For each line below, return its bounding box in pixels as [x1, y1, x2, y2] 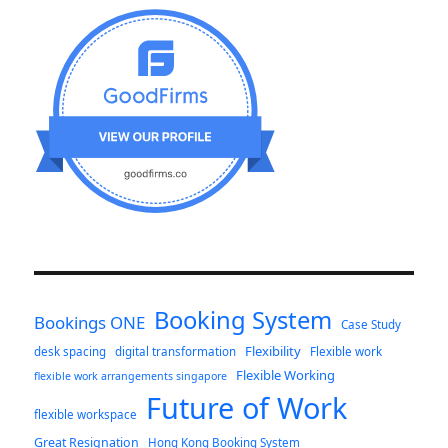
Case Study [341, 317, 402, 333]
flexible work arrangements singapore [34, 369, 228, 384]
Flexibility [245, 342, 302, 361]
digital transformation [115, 344, 237, 360]
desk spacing [34, 344, 107, 360]
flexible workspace [34, 407, 138, 423]
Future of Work [146, 388, 348, 428]
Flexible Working [236, 366, 336, 385]
